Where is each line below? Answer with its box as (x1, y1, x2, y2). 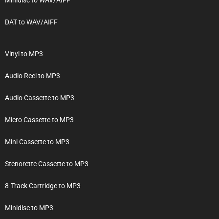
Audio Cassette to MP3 (5, 93, 74, 102)
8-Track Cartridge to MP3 (5, 181, 81, 190)
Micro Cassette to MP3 (5, 115, 74, 124)
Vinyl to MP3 (5, 49, 43, 58)
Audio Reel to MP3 (5, 71, 60, 80)
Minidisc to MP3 (5, 203, 53, 212)
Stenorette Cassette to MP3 (5, 159, 88, 168)
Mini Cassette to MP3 (5, 137, 69, 146)
